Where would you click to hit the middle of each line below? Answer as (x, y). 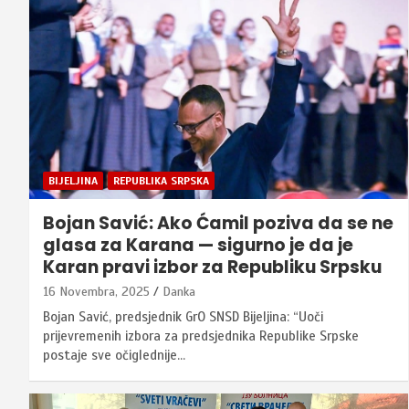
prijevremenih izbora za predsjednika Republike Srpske (201, 336)
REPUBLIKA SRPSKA (161, 181)
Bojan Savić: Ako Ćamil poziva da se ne (218, 224)
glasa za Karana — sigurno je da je (198, 246)
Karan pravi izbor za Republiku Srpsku (212, 267)
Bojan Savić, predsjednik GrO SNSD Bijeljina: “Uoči (183, 317)
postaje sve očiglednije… (114, 356)
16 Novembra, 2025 (96, 292)
